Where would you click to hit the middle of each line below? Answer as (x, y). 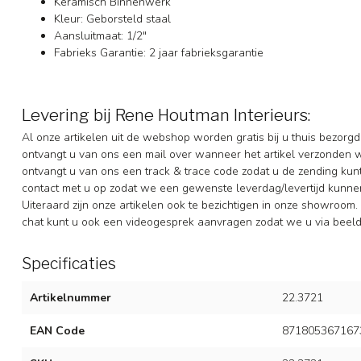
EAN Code (57, 331)
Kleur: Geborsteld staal (112, 19)
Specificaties (69, 264)
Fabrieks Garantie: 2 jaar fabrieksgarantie (159, 52)
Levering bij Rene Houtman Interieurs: (166, 115)
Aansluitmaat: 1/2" (100, 35)
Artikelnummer (71, 298)
